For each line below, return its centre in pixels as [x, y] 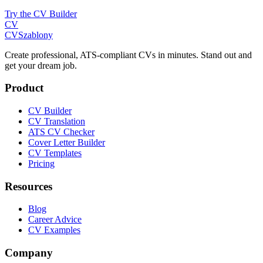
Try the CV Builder [41, 14]
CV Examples [54, 230]
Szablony [36, 35]
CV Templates [55, 153]
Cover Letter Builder [67, 142]
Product [24, 88]
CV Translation [57, 121]
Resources [28, 186]
